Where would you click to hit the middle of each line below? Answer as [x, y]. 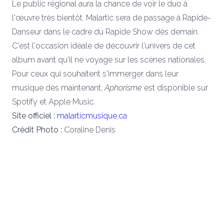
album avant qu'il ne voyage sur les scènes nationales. [109, 59]
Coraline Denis [89, 129]
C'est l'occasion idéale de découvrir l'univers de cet [104, 45]
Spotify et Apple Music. [53, 101]
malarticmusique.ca [92, 115]
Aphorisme [123, 87]
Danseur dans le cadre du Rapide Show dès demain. [105, 31]
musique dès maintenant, [58, 87]
